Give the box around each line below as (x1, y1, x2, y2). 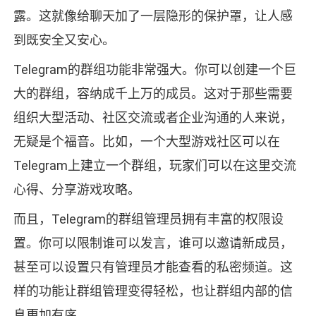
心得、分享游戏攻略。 (13, 182, 140, 197)
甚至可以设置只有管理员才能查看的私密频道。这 (13, 260, 293, 275)
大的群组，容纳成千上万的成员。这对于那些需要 (13, 86, 293, 102)
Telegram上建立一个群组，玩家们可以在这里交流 (13, 158, 296, 174)
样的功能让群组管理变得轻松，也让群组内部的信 (13, 284, 293, 299)
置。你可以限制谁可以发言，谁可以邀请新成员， (13, 236, 293, 251)
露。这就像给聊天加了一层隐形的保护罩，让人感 (13, 8, 293, 24)
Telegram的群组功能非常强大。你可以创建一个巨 (13, 62, 296, 78)
